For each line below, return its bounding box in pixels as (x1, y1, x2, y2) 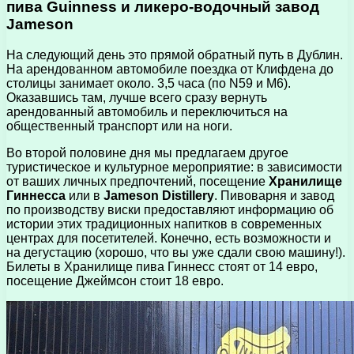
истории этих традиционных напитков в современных (6, 217, 322, 231)
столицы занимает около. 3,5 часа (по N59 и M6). (6, 76, 291, 90)
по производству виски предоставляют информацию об (6, 202, 333, 217)
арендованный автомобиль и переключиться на (6, 104, 288, 119)
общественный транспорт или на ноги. (6, 119, 232, 133)
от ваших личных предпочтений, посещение (6, 174, 269, 188)
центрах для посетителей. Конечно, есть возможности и (6, 231, 331, 245)
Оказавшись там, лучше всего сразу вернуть (6, 90, 267, 104)
